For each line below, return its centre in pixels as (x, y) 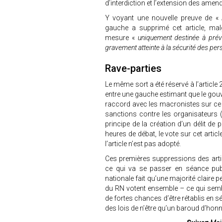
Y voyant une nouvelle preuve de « (162, 18)
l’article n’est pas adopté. (143, 144)
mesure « (121, 38)
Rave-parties (133, 68)
